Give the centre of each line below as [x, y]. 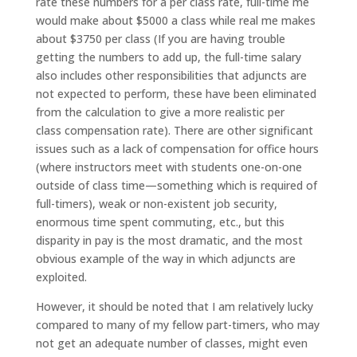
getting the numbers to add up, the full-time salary [168, 57]
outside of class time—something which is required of [176, 185]
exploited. [61, 277]
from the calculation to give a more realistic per [160, 112]
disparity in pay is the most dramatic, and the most [169, 240]
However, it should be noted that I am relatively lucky [174, 306]
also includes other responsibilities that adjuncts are [171, 75]
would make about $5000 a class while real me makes [175, 20]
